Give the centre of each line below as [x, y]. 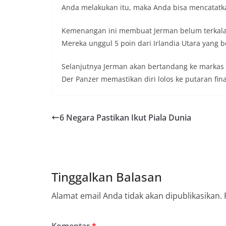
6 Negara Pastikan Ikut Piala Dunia [125, 117]
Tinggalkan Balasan [107, 177]
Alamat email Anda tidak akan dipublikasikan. [137, 195]
